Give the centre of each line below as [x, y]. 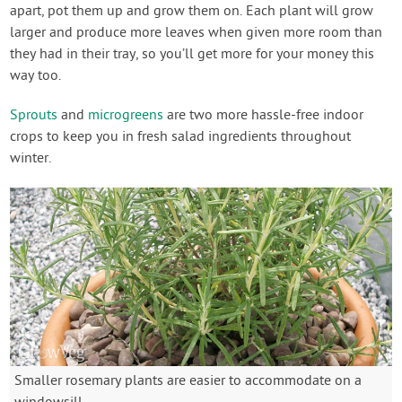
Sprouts [34, 116]
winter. [31, 159]
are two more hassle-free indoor [264, 116]
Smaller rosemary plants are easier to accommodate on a [188, 382]
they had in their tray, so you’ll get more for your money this [192, 55]
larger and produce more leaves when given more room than [197, 34]
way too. [36, 77]
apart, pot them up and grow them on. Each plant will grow [192, 12]
